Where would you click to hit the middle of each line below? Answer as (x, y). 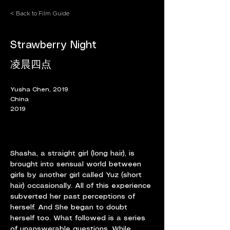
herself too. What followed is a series (79, 218)
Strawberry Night (53, 45)
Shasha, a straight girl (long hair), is (74, 154)
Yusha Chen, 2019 (39, 90)
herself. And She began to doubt (70, 207)
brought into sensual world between (77, 164)
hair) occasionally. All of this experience (82, 186)
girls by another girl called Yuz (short (77, 175)
